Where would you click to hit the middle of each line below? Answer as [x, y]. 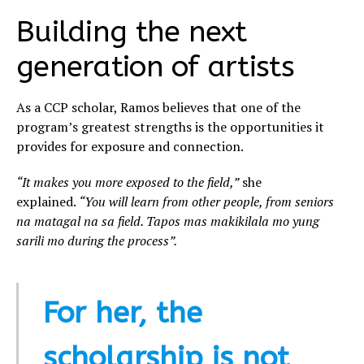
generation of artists [155, 67]
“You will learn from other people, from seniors [205, 202]
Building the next [132, 32]
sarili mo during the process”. [97, 241]
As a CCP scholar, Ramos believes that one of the [158, 108]
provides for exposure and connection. [130, 147]
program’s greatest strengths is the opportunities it [170, 127]
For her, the [123, 313]
